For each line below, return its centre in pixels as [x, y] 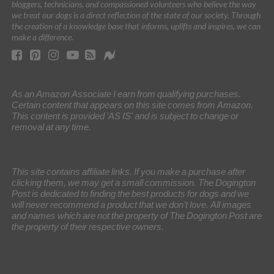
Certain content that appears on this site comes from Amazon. [132, 105]
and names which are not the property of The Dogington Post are [136, 215]
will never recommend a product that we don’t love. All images [131, 204]
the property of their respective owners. [87, 226]
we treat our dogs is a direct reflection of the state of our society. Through [136, 15]
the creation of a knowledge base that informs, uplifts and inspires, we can [136, 26]
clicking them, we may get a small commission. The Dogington [133, 182]
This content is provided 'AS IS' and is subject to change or [125, 116]
